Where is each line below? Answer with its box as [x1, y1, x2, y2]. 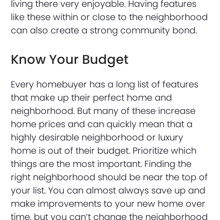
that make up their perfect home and [11, 91, 172, 104]
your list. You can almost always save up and [11, 184, 206, 196]
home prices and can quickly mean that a [11, 117, 193, 130]
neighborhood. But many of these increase [11, 104, 196, 117]
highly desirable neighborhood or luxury [11, 131, 184, 143]
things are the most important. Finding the [11, 157, 192, 170]
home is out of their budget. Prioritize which [11, 144, 197, 157]
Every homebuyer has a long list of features [11, 78, 199, 90]
